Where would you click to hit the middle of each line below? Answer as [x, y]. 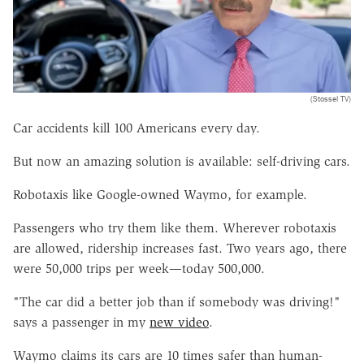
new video [179, 322]
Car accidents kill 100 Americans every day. [136, 128]
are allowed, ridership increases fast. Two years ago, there [180, 248]
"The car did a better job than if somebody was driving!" [177, 301]
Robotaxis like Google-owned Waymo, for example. [160, 194]
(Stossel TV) [331, 98]
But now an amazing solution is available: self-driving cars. [182, 161]
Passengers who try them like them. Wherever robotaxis [175, 227]
